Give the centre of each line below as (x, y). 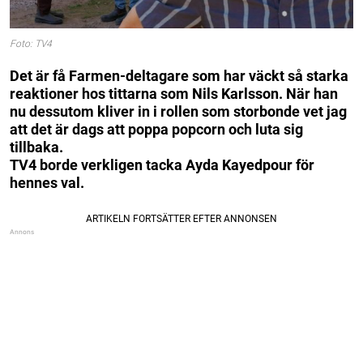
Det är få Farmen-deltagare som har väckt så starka (179, 75)
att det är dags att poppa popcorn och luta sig (156, 129)
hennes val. (47, 182)
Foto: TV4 (31, 44)
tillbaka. (36, 147)
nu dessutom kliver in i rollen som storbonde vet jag (178, 111)
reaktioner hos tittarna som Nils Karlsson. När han (174, 93)
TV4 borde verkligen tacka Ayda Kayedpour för (162, 164)
